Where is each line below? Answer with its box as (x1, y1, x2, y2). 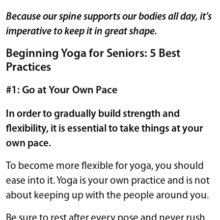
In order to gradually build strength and (6, 109, 180, 119)
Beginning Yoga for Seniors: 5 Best (6, 48, 180, 60)
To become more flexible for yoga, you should (6, 161, 204, 171)
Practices (6, 61, 51, 74)
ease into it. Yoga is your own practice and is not (6, 175, 210, 186)
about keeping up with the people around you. (6, 190, 211, 201)
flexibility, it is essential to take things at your (6, 123, 203, 134)
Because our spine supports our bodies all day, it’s (6, 11, 212, 22)
